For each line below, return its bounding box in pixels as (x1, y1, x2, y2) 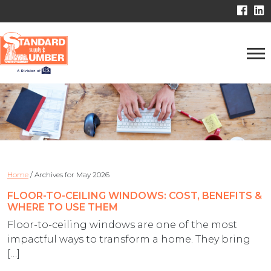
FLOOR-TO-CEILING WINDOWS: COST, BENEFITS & (7, 189, 262, 201)
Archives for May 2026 (34, 169, 109, 179)
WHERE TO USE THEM (7, 201, 118, 213)
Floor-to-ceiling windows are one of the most (7, 218, 237, 230)
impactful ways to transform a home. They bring (7, 233, 250, 245)
